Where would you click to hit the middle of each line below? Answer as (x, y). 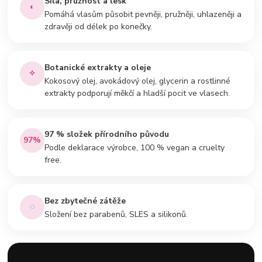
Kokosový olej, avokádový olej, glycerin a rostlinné (138, 81)
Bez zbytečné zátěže (85, 201)
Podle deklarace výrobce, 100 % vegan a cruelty (135, 147)
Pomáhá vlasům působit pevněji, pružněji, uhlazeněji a (143, 14)
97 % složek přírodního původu (107, 134)
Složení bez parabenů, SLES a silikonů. (116, 214)
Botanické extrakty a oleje (98, 67)
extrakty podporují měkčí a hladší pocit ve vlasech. (137, 93)
